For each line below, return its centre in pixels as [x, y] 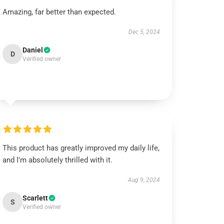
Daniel [33, 50]
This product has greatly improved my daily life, [81, 148]
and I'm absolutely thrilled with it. [58, 160]
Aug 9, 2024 [144, 180]
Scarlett [35, 198]
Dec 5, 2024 [144, 32]
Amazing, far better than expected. [59, 12]
